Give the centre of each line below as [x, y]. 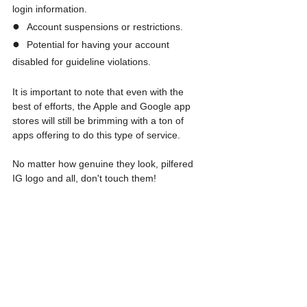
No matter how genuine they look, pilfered [104, 164]
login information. [50, 9]
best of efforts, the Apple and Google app [103, 107]
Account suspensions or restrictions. [105, 27]
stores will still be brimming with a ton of [99, 121]
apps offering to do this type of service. [96, 135]
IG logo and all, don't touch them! [84, 179]
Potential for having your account [99, 45]
